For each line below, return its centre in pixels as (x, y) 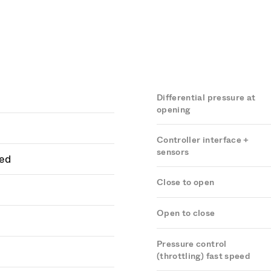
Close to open (186, 182)
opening (174, 110)
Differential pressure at (206, 98)
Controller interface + (203, 140)
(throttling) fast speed (204, 256)
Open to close (186, 213)
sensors (173, 152)
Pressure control (192, 244)
